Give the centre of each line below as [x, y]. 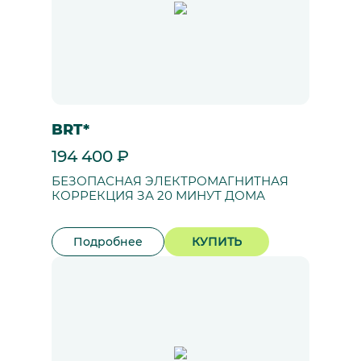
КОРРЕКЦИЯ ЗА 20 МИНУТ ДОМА [158, 196]
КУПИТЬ [217, 242]
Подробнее [108, 242]
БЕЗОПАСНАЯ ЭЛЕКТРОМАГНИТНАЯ [170, 181]
